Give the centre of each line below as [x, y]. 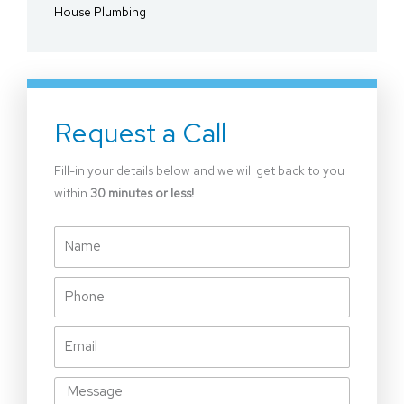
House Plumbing [100, 12]
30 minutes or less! [142, 193]
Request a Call [140, 133]
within [72, 193]
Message [78, 386]
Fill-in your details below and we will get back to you [199, 171]
